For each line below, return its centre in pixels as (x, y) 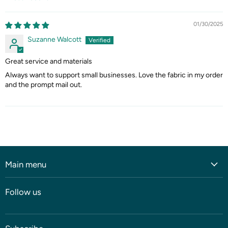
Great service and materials (49, 61)
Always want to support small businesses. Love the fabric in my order (114, 75)
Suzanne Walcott (54, 39)
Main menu (26, 164)
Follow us (23, 192)
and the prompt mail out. (44, 84)
